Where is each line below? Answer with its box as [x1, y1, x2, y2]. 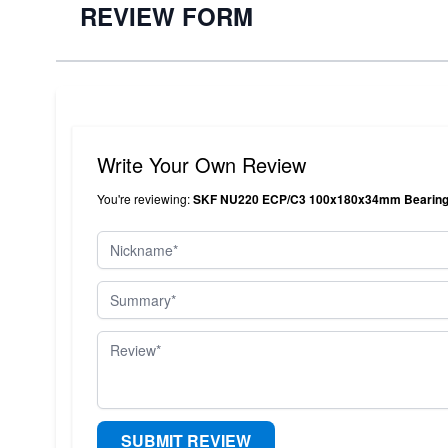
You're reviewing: [97, 189, 193, 207]
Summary [96, 279, 164, 303]
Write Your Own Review [97, 149, 306, 179]
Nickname [96, 229, 168, 253]
